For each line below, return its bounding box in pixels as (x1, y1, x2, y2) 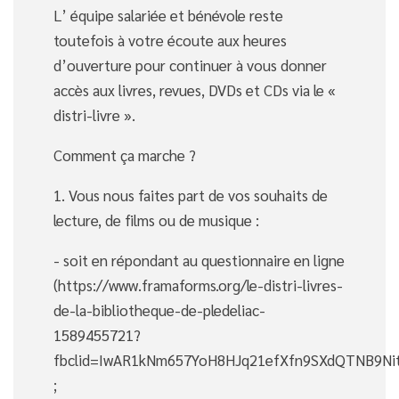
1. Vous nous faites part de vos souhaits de (53, 185, 328, 205)
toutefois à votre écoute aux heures (53, 30, 287, 50)
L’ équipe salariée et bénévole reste (53, 5, 283, 25)
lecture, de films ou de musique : (53, 210, 259, 230)
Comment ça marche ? (53, 145, 196, 165)
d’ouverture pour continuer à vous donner (53, 55, 327, 75)
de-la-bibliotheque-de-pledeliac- (53, 300, 265, 320)
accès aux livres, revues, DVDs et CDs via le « (53, 80, 336, 100)
